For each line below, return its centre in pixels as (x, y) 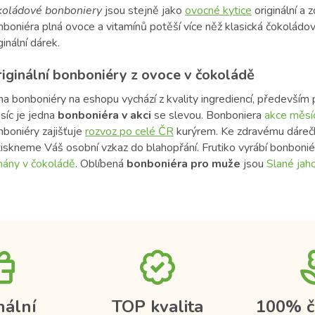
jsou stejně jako (143, 11)
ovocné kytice (218, 11)
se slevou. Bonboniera (208, 116)
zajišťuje (64, 132)
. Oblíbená (101, 164)
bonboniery (73, 11)
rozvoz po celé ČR (129, 132)
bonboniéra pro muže (184, 164)
